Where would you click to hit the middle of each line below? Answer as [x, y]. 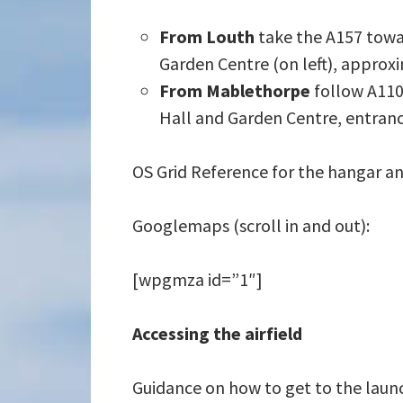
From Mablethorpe [236, 90]
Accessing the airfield [217, 333]
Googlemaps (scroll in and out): [251, 225]
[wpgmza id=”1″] [197, 279]
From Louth [208, 36]
